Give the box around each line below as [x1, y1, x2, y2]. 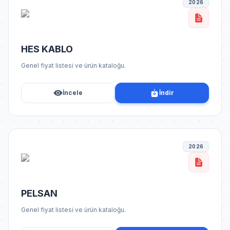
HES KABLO [21, 44, 73, 54]
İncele [63, 89, 83, 97]
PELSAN [21, 188, 57, 199]
